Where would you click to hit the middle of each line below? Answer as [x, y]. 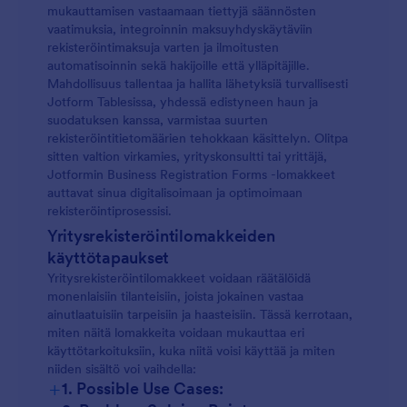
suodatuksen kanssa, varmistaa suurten [158, 120]
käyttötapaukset [109, 258]
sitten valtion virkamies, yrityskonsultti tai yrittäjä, [187, 156]
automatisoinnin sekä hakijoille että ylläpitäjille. [179, 65]
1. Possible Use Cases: [143, 388]
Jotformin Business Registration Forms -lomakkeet [191, 174]
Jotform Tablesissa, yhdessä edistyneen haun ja [183, 102]
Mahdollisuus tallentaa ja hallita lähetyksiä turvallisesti [198, 84]
